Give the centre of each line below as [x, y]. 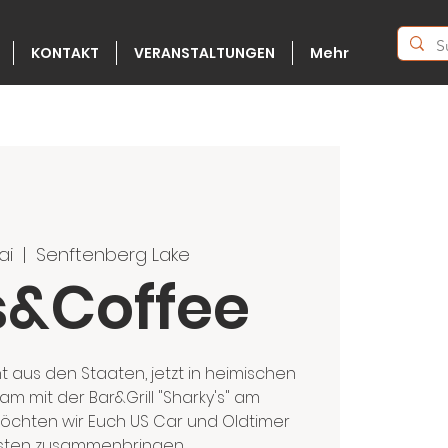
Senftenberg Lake [112, 254]
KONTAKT [65, 53]
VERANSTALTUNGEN [204, 53]
